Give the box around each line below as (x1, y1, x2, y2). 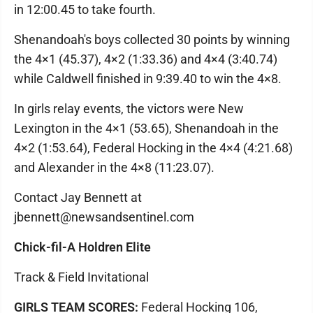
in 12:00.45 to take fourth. (14, 2, 156, 17)
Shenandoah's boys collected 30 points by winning (14, 32, 290, 47)
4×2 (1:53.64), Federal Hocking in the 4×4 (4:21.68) (14, 140, 293, 155)
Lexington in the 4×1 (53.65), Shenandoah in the (14, 121, 279, 136)
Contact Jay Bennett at (14, 190, 142, 205)
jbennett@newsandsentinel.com (14, 210, 194, 224)
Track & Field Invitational (14, 270, 149, 284)
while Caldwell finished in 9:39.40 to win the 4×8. (14, 71, 282, 86)
